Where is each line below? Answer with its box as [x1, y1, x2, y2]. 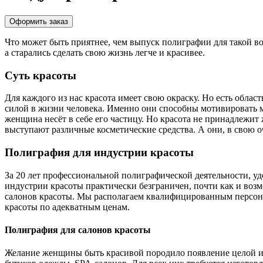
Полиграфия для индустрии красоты [5, 146, 194, 159]
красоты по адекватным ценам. [5, 201, 130, 212]
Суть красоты [5, 69, 76, 82]
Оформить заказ [9, 16, 68, 26]
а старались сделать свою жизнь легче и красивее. [5, 47, 205, 58]
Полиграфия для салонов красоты [5, 225, 151, 235]
